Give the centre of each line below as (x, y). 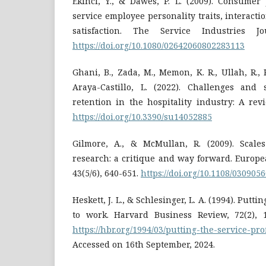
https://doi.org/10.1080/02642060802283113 (159, 45)
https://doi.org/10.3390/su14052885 (142, 117)
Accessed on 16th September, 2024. (144, 244)
